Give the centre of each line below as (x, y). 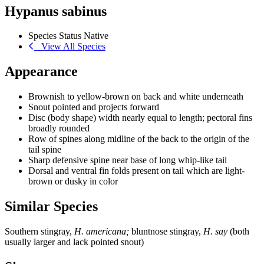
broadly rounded (59, 128)
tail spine (45, 150)
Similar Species (51, 207)
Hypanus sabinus (56, 11)
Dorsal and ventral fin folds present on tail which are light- (136, 171)
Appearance (41, 72)
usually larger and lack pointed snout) (74, 242)
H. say (215, 232)
